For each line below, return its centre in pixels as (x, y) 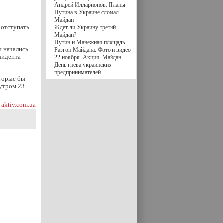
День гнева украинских (83, 65)
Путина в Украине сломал (87, 12)
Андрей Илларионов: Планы (90, 5)
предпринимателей (77, 72)
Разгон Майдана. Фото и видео (93, 50)
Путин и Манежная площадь (90, 42)
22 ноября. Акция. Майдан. (89, 57)
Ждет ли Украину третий (85, 27)
